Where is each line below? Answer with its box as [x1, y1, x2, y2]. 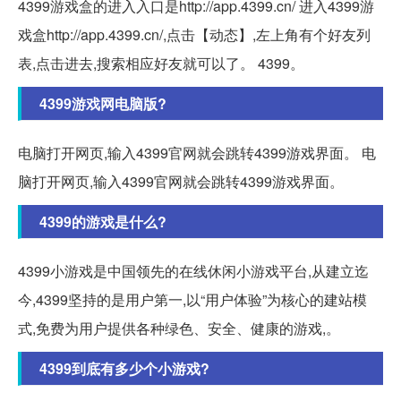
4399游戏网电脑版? [39, 92, 166, 114]
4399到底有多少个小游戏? [39, 357, 209, 379]
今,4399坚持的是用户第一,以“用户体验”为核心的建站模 [18, 288, 367, 310]
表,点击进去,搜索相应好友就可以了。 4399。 [18, 52, 304, 73]
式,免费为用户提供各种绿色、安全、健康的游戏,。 [18, 317, 340, 338]
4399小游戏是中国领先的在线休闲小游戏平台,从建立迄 [18, 260, 369, 281]
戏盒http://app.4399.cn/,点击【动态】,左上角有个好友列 [18, 23, 371, 45]
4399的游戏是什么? [39, 210, 166, 232]
